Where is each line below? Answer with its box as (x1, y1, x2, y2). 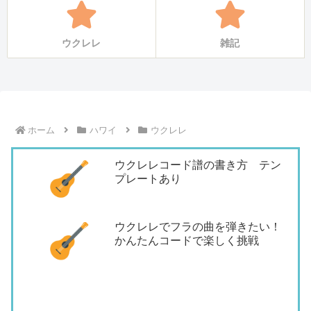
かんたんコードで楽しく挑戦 (115, 235, 259, 247)
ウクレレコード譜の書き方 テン (115, 158, 281, 171)
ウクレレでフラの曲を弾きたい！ (115, 221, 281, 233)
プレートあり (115, 172, 192, 185)
